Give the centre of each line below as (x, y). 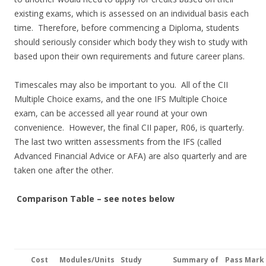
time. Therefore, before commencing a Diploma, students (127, 28)
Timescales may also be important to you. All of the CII (121, 85)
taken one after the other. (64, 170)
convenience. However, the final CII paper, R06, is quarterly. (130, 128)
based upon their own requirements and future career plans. (129, 56)
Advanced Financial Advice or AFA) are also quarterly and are (131, 156)
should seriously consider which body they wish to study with (131, 42)
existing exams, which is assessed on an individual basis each (132, 14)
